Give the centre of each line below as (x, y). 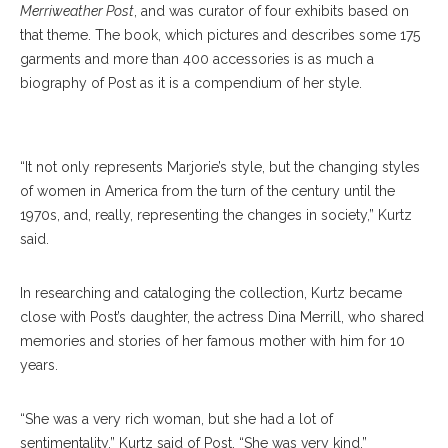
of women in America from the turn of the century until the (207, 191)
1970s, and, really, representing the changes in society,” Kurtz (216, 215)
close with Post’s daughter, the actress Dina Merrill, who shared (222, 317)
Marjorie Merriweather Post (287, 105)
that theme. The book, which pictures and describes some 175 (220, 35)
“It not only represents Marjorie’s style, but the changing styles (220, 167)
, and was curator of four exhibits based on (271, 11)
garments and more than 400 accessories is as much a (197, 59)
